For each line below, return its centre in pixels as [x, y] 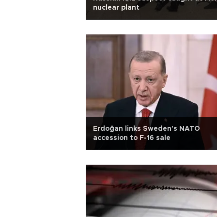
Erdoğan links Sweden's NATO [147, 129]
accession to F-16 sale [132, 138]
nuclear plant [116, 8]
